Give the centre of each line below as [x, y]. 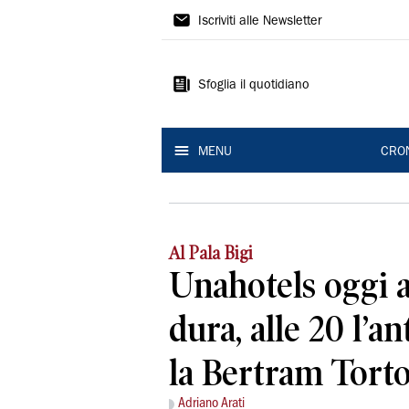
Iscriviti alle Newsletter [260, 22]
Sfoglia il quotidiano [254, 86]
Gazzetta [215, 17]
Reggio [204, 87]
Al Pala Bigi [211, 253]
